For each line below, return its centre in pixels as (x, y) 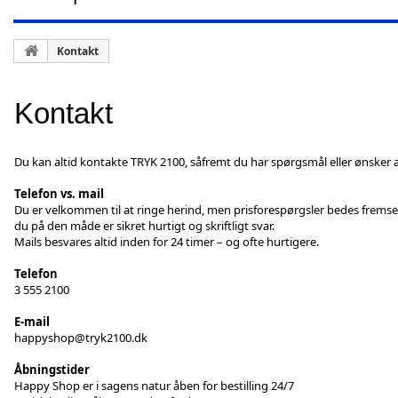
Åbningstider (52, 369)
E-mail (32, 321)
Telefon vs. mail (59, 193)
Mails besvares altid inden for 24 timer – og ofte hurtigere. (167, 241)
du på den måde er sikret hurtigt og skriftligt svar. (144, 225)
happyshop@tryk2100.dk (81, 337)
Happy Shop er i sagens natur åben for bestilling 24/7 (154, 385)
